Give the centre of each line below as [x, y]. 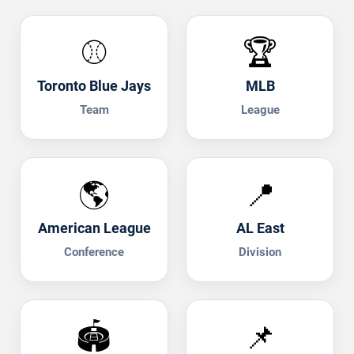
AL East [260, 228]
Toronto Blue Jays [94, 85]
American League [94, 228]
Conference [94, 252]
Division [260, 252]
